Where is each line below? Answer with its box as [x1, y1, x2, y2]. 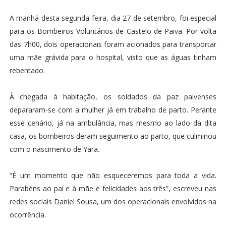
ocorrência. [9, 210, 46, 220]
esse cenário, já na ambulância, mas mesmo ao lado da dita [9, 118, 217, 128]
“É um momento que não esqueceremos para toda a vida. [9, 171, 217, 181]
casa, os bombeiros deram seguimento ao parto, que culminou [9, 131, 217, 141]
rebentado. [9, 66, 45, 76]
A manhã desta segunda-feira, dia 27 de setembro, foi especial [9, 13, 217, 23]
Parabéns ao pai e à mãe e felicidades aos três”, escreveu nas [9, 184, 217, 194]
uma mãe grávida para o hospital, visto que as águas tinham [9, 52, 217, 63]
